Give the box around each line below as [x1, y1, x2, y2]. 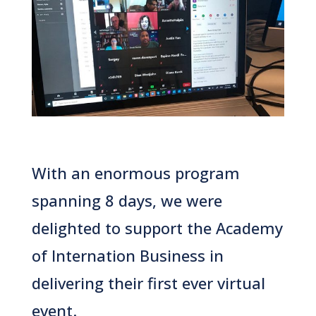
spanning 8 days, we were [31, 189, 222, 211]
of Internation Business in [31, 244, 224, 266]
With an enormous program [31, 162, 240, 183]
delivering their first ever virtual [31, 272, 265, 293]
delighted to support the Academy [31, 217, 283, 238]
